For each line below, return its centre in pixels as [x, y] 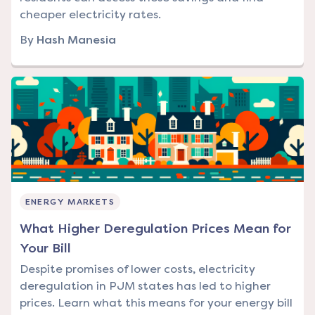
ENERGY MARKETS [70, 202]
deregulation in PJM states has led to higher [145, 286]
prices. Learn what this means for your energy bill [156, 303]
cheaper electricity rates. [90, 15]
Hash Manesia [76, 40]
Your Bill [45, 249]
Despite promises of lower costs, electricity [137, 269]
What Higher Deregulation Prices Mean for [155, 229]
